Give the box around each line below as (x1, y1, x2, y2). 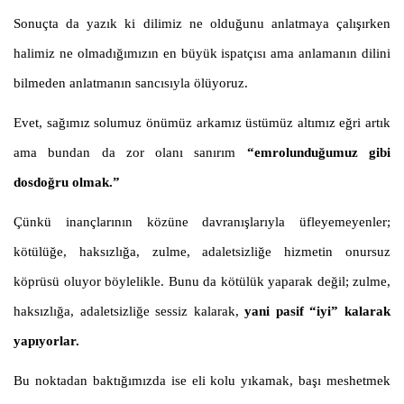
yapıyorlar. (14, 334, 79, 349)
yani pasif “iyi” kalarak (244, 304, 391, 319)
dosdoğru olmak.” (14, 175, 120, 190)
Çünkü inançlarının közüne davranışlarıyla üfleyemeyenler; (14, 215, 390, 230)
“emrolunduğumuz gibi (246, 145, 391, 161)
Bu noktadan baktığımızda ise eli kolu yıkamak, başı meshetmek (14, 373, 390, 389)
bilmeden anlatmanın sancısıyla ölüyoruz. (14, 76, 248, 91)
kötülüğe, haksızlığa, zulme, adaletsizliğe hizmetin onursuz (14, 244, 390, 260)
